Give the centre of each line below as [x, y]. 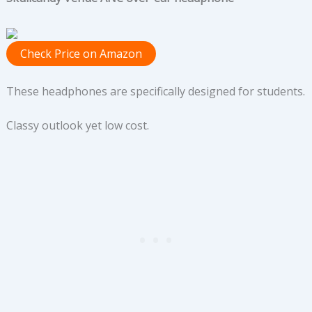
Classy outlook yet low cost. [77, 125]
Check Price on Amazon [81, 53]
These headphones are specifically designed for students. [155, 91]
